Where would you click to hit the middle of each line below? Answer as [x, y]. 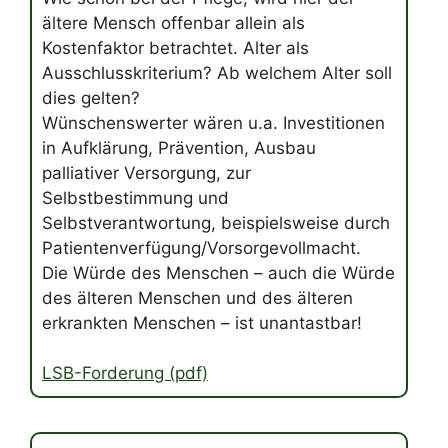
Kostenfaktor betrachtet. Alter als [175, 47]
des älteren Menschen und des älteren [197, 297]
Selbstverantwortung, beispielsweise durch [216, 222]
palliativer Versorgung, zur [146, 172]
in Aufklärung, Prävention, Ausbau [179, 147]
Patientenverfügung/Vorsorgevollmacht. [201, 247]
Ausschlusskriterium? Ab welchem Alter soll [217, 72]
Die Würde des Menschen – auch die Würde [218, 272]
